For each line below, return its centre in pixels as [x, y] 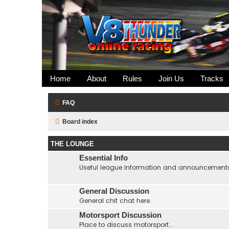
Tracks [212, 78]
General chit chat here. [115, 201]
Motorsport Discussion [120, 215]
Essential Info [104, 158]
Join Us [171, 78]
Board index [80, 122]
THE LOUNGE [72, 144]
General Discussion [114, 191]
